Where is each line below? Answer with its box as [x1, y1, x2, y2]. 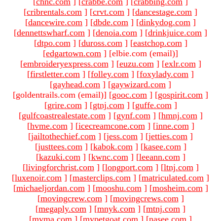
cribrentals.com [27, 6, 82, 17]
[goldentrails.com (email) [13, 89, 104, 100]
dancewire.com [28, 17, 82, 27]
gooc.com [112, 89, 147, 100]
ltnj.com [163, 162, 193, 172]
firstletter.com [30, 69, 80, 79]
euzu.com [119, 58, 154, 69]
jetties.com [148, 131, 187, 141]
